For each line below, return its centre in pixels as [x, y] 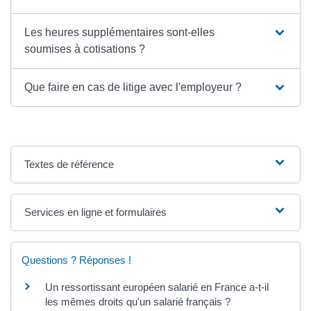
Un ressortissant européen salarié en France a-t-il [157, 287]
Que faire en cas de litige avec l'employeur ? [133, 87]
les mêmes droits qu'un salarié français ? [138, 302]
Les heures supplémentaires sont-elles [120, 32]
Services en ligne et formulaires [96, 212]
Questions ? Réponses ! [76, 260]
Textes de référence [69, 164]
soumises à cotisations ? [85, 49]
